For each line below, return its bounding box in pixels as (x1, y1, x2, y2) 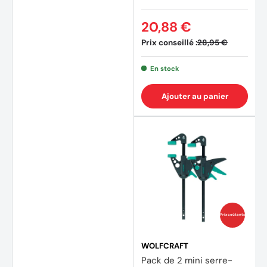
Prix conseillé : (141, 37, 197, 48)
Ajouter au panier (161, 91, 228, 101)
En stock (150, 64, 179, 73)
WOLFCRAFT (141, 240, 188, 251)
